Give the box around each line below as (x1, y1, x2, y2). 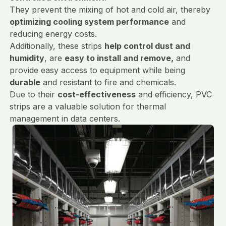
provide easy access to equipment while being (9, 65, 185, 76)
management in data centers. (9, 114, 120, 124)
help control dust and (104, 41, 190, 51)
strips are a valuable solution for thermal (9, 101, 166, 112)
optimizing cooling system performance (9, 17, 169, 27)
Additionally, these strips (9, 41, 104, 51)
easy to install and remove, (64, 53, 174, 64)
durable (9, 77, 40, 88)
